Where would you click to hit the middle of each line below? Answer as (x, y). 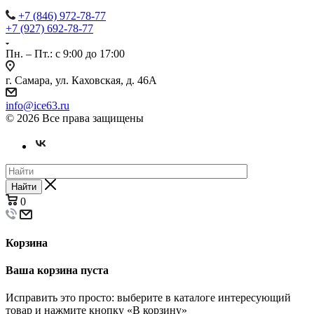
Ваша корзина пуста (57, 271)
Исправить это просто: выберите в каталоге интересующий (148, 298)
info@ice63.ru (37, 105)
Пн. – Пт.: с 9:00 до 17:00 (65, 53)
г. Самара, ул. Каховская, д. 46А (81, 80)
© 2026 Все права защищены (75, 118)
